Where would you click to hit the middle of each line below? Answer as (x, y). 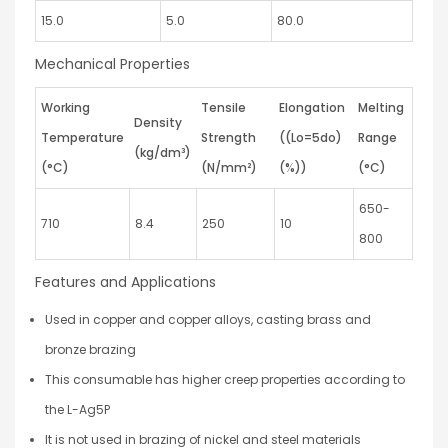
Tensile (223, 107)
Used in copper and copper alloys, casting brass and (208, 319)
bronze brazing (90, 349)
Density (158, 122)
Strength (228, 137)
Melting (381, 107)
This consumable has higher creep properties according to (225, 379)
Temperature (82, 137)
